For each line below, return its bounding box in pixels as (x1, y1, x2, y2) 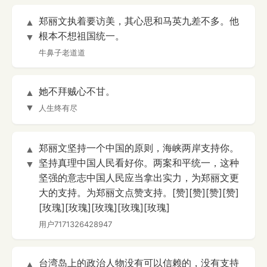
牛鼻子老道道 (39, 48, 85, 58)
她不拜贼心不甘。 (39, 85, 115, 98)
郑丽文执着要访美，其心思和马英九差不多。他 (39, 15, 239, 27)
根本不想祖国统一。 (39, 30, 125, 42)
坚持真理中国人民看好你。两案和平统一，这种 (39, 157, 239, 169)
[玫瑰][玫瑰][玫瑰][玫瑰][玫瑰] (39, 201, 170, 214)
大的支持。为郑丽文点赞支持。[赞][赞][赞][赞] (39, 187, 239, 199)
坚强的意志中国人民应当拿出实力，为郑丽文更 (39, 172, 239, 184)
